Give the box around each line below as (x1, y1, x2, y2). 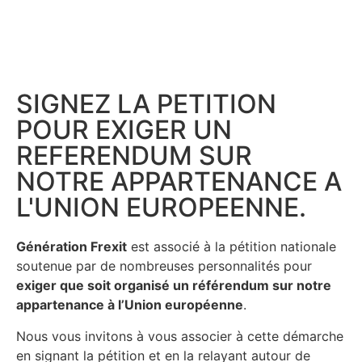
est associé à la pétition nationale (127, 238, 336, 255)
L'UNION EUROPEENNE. (16, 192, 306, 224)
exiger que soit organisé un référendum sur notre (16, 277, 331, 294)
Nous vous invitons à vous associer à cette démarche (16, 327, 343, 344)
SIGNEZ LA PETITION (16, 88, 276, 120)
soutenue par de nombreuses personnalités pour (16, 258, 312, 275)
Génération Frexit (16, 238, 127, 255)
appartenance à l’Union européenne (16, 297, 243, 314)
